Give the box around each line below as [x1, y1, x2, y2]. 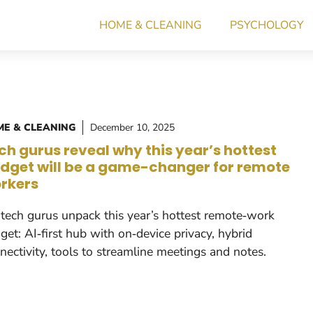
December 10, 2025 [90, 121, 175, 134]
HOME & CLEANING [99, 17, 202, 33]
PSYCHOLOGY [230, 17, 304, 33]
